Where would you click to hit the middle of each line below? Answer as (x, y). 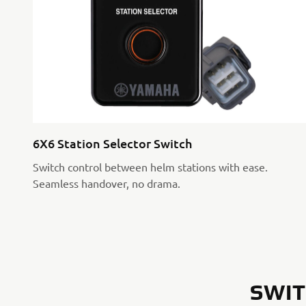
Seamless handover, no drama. (107, 183)
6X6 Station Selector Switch (112, 143)
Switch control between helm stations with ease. (150, 167)
